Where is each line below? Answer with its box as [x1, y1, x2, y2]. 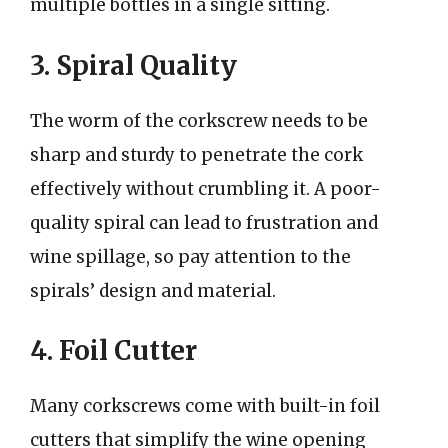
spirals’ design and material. [30, 279, 276, 302]
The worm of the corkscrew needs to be [30, 109, 368, 132]
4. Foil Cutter [30, 334, 197, 367]
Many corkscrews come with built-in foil [30, 395, 380, 417]
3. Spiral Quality [30, 48, 237, 82]
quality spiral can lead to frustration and [30, 211, 378, 234]
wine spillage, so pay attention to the [30, 245, 351, 268]
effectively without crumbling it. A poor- [30, 177, 381, 200]
